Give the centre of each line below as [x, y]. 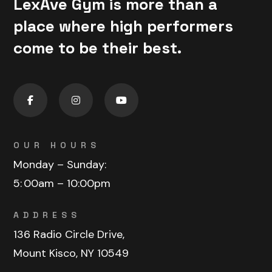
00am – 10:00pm [67, 183]
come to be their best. [98, 48]
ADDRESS [47, 215]
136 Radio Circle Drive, [69, 234]
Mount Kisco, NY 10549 [71, 253]
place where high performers [124, 26]
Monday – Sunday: [60, 164]
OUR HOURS [57, 145]
